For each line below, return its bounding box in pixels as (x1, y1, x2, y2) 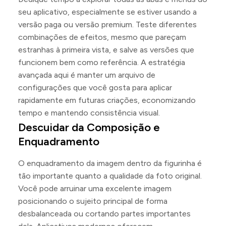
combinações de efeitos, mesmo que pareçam (18, 32, 186, 42)
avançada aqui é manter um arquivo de (18, 70, 155, 80)
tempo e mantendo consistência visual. (18, 108, 160, 118)
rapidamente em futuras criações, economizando (18, 95, 196, 105)
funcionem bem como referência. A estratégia (18, 58, 185, 67)
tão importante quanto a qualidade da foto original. (18, 171, 202, 181)
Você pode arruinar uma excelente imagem (18, 184, 172, 193)
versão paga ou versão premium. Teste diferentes (18, 20, 197, 29)
